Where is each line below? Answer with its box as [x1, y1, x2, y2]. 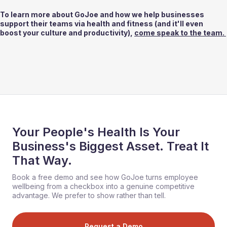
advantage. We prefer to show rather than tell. [12, 191, 166, 200]
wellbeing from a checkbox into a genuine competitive [12, 182, 195, 191]
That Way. [12, 153, 72, 168]
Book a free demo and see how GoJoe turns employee [12, 173, 198, 182]
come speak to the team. [134, 28, 226, 37]
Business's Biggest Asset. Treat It [12, 139, 209, 154]
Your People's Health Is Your [12, 125, 180, 140]
